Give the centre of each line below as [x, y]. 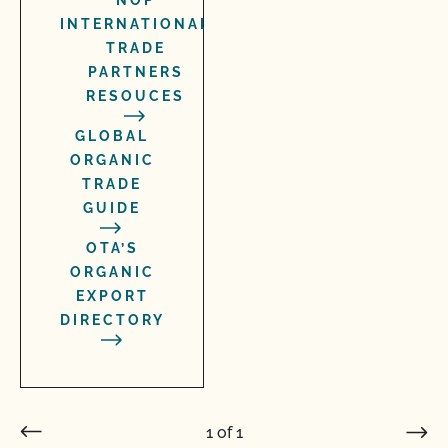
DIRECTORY [112, 320]
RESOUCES [135, 96]
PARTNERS [135, 72]
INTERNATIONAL [135, 24]
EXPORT [112, 296]
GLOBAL [112, 136]
